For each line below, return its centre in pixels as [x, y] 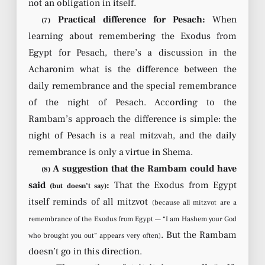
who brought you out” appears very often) [95, 235]
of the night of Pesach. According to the [132, 102]
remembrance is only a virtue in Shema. [111, 152]
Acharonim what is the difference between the [132, 69]
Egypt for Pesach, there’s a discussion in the [132, 52]
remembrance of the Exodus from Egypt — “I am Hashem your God [132, 219]
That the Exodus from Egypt [173, 185]
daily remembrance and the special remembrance [132, 85]
